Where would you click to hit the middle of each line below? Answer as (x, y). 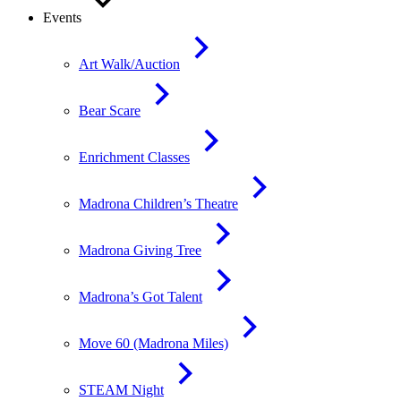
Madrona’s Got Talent (141, 297)
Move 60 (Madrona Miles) (154, 343)
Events (62, 17)
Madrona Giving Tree (140, 250)
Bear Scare (110, 111)
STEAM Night (121, 390)
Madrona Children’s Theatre (158, 204)
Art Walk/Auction (129, 64)
